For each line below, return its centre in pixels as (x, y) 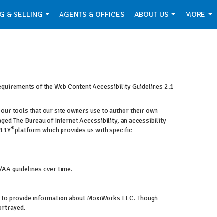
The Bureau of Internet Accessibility (65, 120)
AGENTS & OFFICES (92, 15)
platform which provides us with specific (74, 130)
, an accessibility (142, 120)
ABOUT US (151, 15)
